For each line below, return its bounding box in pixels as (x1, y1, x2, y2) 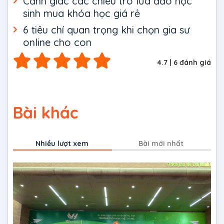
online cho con (23, 36, 91, 49)
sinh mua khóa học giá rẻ (23, 7, 140, 20)
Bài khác (13, 102, 78, 123)
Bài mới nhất (138, 139, 183, 148)
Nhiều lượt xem (35, 139, 88, 148)
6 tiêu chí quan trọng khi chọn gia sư (23, 23, 190, 36)
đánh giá (177, 58, 211, 67)
